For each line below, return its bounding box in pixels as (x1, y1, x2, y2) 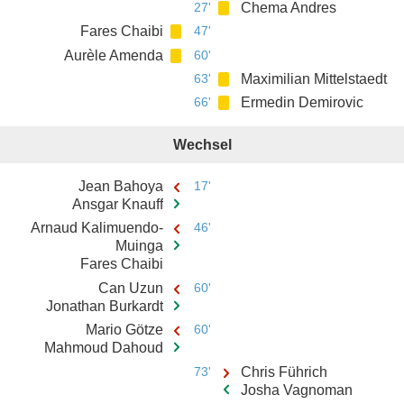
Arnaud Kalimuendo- (31, 220, 164, 236)
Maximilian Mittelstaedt (240, 70, 387, 87)
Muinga (115, 238, 164, 254)
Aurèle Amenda (64, 47, 164, 63)
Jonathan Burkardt (46, 298, 164, 314)
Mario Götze (86, 322, 164, 338)
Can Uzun (98, 280, 164, 296)
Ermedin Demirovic (240, 95, 363, 111)
